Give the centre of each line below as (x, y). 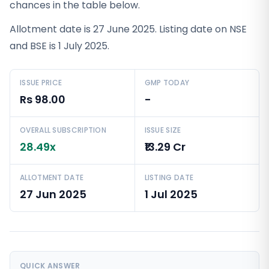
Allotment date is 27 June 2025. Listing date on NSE (128, 29)
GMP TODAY (167, 83)
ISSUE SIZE (163, 130)
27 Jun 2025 (53, 194)
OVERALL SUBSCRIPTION (63, 130)
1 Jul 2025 (171, 194)
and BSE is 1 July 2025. (59, 46)
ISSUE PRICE (41, 83)
